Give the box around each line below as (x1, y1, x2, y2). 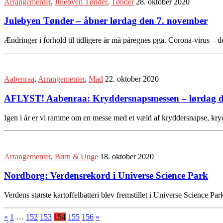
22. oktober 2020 (105, 75, 159, 84)
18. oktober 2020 (100, 152, 154, 161)
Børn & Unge (55, 152, 98, 161)
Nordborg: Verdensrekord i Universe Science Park (4, 170, 208, 181)
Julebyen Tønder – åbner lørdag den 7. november (4, 15, 208, 26)
